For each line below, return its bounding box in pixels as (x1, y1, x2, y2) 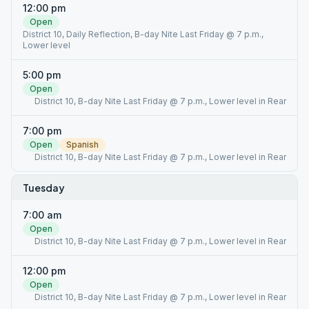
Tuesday (23, 181, 65, 194)
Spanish (66, 139, 99, 150)
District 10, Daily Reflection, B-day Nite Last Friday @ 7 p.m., (23, 29, 263, 39)
